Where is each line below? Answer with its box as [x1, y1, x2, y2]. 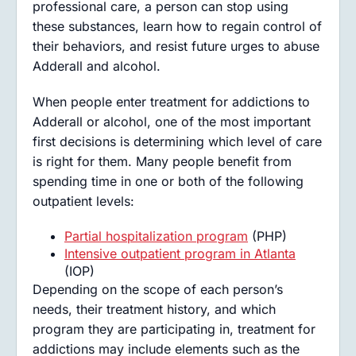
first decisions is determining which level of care [33, 133, 322, 149]
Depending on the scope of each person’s [33, 281, 283, 297]
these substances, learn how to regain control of [33, 18, 322, 34]
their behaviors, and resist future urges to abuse [33, 38, 319, 54]
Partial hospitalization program [64, 228, 248, 244]
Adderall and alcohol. [33, 58, 161, 74]
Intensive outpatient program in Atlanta [64, 246, 296, 261]
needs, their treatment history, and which [33, 301, 276, 317]
